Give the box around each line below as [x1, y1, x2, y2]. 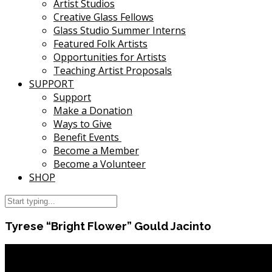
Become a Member [53, 144, 139, 158]
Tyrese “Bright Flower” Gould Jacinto [5, 219, 211, 233]
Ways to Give [53, 117, 112, 131]
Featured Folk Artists [53, 37, 148, 51]
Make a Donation [53, 104, 132, 118]
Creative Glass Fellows [53, 10, 154, 24]
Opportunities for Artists [53, 50, 166, 64]
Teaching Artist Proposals [53, 64, 172, 78]
